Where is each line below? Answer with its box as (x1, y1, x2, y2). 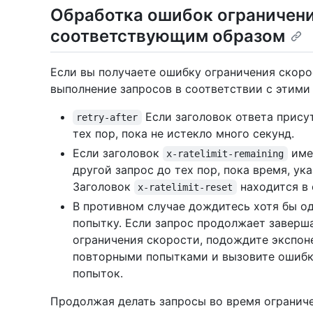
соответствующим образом (50, 25, 285, 46)
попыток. (73, 265, 123, 280)
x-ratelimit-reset (138, 181, 233, 193)
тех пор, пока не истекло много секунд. (73, 126, 294, 140)
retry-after (76, 111, 138, 123)
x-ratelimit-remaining (166, 147, 284, 159)
